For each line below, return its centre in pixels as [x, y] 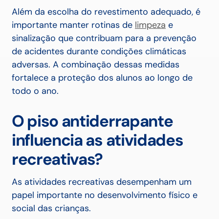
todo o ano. [35, 91]
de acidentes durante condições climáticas [99, 52]
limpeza [150, 25]
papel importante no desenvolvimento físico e [105, 195]
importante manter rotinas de [73, 25]
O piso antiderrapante [92, 121]
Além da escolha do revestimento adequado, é [106, 12]
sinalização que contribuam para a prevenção [104, 38]
